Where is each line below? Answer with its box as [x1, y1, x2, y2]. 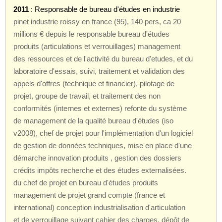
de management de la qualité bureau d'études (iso [13, 116, 174, 125]
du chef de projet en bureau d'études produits [13, 178, 159, 187]
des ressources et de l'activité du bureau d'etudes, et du [13, 54, 193, 63]
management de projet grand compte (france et [13, 190, 166, 199]
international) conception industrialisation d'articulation [13, 203, 186, 212]
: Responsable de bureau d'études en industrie [29, 4, 180, 13]
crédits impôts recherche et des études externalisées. [13, 166, 187, 174]
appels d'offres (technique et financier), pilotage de [13, 79, 175, 88]
